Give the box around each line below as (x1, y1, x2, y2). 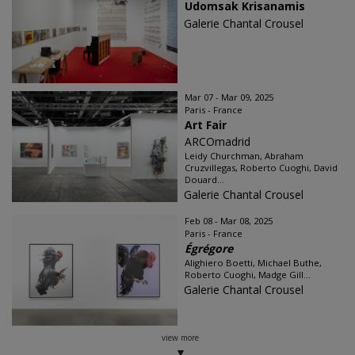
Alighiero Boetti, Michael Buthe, (185, 257, 322, 269)
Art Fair (185, 117, 227, 132)
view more (161, 332, 199, 343)
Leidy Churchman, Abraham (185, 150, 303, 162)
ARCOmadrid (185, 134, 250, 149)
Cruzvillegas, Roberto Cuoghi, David (185, 162, 338, 174)
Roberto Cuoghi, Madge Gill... (185, 269, 311, 281)
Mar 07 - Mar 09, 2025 (185, 91, 273, 103)
